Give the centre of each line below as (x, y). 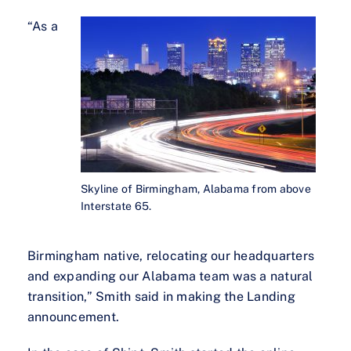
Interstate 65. (116, 206)
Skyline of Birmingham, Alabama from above (196, 189)
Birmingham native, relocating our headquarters (171, 256)
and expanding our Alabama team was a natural (170, 277)
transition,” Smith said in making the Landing (161, 297)
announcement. (74, 317)
